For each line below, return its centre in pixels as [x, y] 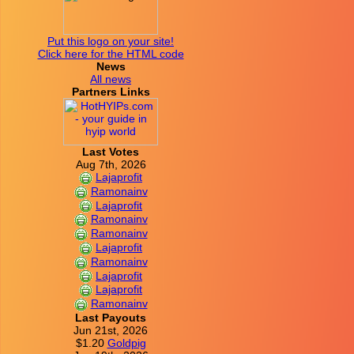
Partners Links [111, 92]
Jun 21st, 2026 [111, 330]
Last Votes [111, 152]
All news [111, 79]
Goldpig [126, 343]
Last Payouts [111, 317]
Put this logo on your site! [111, 41]
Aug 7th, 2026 [111, 164]
